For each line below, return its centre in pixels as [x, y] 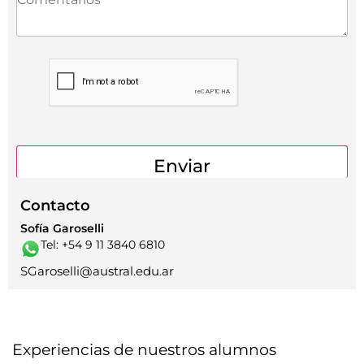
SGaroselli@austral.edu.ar [97, 271]
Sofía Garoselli [62, 228]
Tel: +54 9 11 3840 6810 [103, 244]
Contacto [55, 205]
